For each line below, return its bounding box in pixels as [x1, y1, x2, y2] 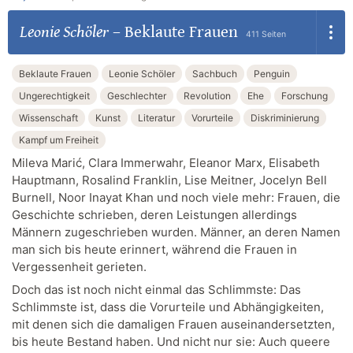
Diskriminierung [251, 111, 319, 124]
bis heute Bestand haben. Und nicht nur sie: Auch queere [12, 334, 330, 350]
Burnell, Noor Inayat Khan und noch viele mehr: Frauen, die [12, 189, 340, 205]
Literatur [137, 111, 175, 124]
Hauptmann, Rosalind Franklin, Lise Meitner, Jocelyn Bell [12, 172, 327, 188]
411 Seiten [245, 28, 286, 39]
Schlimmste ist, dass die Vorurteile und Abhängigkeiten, [12, 299, 324, 315]
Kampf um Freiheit [19, 133, 98, 146]
